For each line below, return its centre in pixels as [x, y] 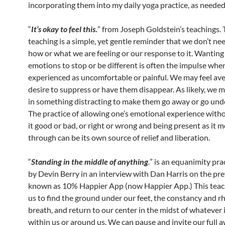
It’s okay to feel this [63, 29]
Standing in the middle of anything [90, 161]
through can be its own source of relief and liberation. [119, 137]
